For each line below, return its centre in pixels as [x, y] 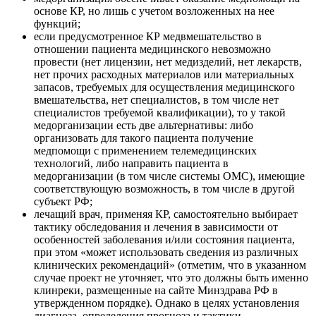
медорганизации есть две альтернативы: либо [144, 126]
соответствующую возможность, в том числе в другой [164, 189]
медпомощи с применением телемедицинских [145, 151]
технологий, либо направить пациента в [131, 164]
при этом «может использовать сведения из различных [166, 253]
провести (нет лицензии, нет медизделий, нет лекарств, [168, 62]
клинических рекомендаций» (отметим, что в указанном [170, 265]
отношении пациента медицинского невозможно [152, 49]
